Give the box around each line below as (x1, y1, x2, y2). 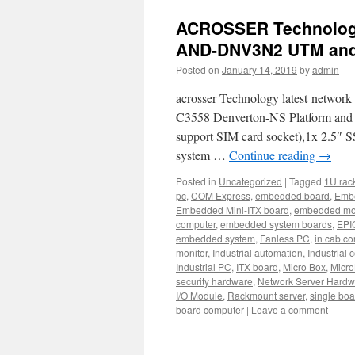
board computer (176, 303, 244, 316)
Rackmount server (227, 288, 305, 302)
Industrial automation (212, 246, 303, 259)
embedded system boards (220, 217, 332, 231)
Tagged (289, 174, 322, 188)
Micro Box (283, 260, 326, 273)
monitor (176, 246, 208, 259)
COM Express (191, 189, 250, 202)
